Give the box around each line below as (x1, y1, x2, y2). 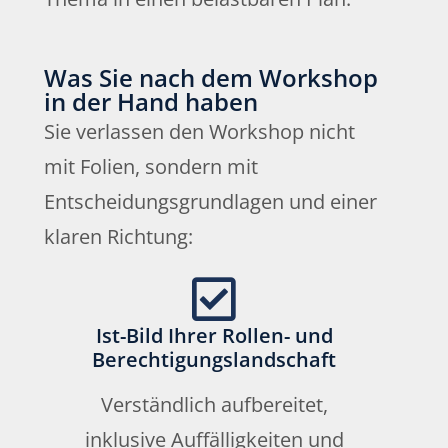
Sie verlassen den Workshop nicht (44, 118, 355, 146)
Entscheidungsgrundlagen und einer (44, 188, 377, 216)
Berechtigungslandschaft (92, 346, 336, 374)
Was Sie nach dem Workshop (44, 61, 378, 95)
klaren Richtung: (44, 223, 193, 251)
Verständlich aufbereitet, (100, 391, 328, 419)
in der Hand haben (44, 85, 258, 119)
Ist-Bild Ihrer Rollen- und (95, 322, 333, 350)
